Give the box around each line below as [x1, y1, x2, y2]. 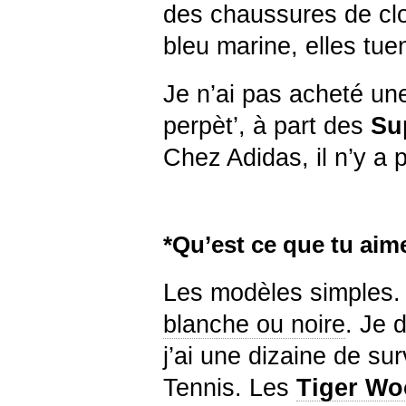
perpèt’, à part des [163, 111, 371, 140]
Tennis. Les [163, 373, 296, 401]
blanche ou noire [163, 310, 345, 338]
